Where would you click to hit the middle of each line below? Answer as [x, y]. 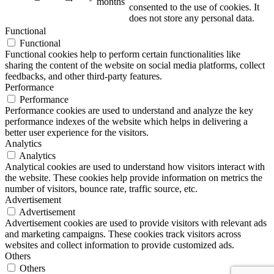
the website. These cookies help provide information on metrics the [134, 177]
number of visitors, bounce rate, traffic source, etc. [101, 188]
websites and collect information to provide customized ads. [120, 245]
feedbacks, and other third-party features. [83, 76]
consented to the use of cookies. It [194, 7]
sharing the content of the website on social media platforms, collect [135, 65]
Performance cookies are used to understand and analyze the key [129, 110]
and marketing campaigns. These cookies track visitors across [123, 234]
